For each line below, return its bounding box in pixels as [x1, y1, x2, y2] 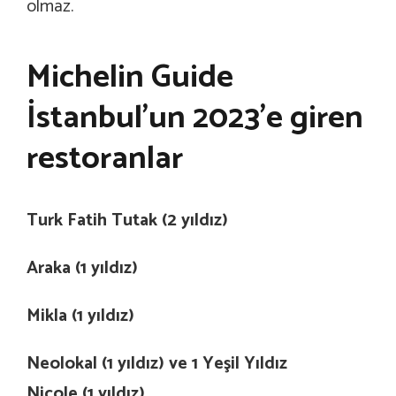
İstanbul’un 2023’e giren [27, 91, 363, 144]
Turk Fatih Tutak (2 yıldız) [27, 205, 228, 235]
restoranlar [27, 132, 183, 185]
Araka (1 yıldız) [27, 253, 138, 283]
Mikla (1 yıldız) [27, 301, 134, 331]
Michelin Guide [27, 50, 233, 103]
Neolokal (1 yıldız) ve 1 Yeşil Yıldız [27, 348, 287, 378]
